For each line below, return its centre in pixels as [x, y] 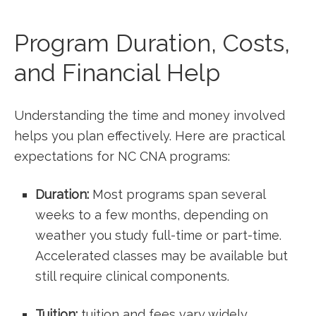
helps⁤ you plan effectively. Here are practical [149, 136]
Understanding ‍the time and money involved [150, 115]
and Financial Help [117, 73]
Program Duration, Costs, [152, 43]
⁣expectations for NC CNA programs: [122, 156]
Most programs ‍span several [177, 194]
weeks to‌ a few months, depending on [152, 215]
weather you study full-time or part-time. [158, 235]
